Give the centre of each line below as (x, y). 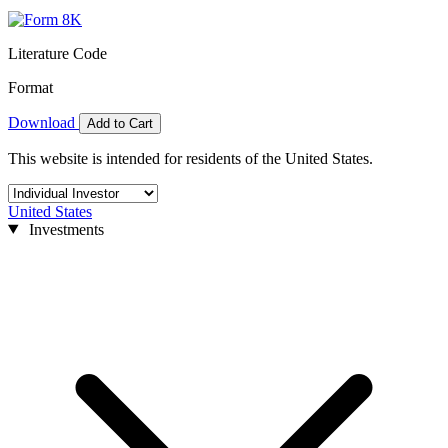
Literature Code (57, 53)
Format (30, 87)
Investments (64, 229)
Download (43, 122)
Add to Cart (120, 123)
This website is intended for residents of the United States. (190, 158)
